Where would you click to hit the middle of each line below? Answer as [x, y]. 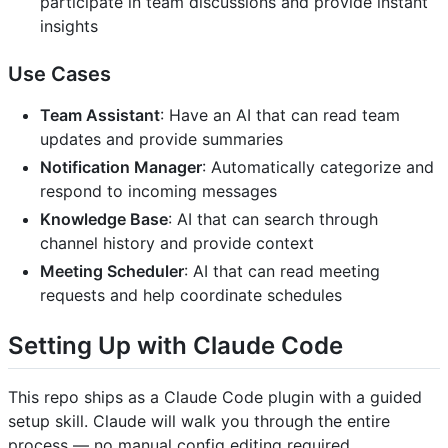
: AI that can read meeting [282, 271]
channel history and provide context [177, 243]
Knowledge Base [104, 219]
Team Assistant [100, 115]
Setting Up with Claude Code [175, 346]
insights [69, 26]
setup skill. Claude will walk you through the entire [199, 421]
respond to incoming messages [158, 191]
